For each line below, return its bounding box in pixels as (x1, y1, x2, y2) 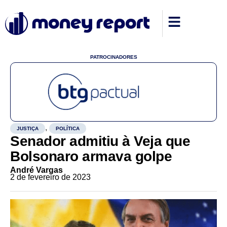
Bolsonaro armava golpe (10, 148, 172, 164)
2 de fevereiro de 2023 (10, 173, 91, 181)
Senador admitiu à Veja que (10, 133, 190, 149)
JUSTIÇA (17, 126, 39, 131)
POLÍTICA (56, 126, 80, 131)
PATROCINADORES (90, 54, 137, 60)
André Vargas (10, 166, 63, 174)
